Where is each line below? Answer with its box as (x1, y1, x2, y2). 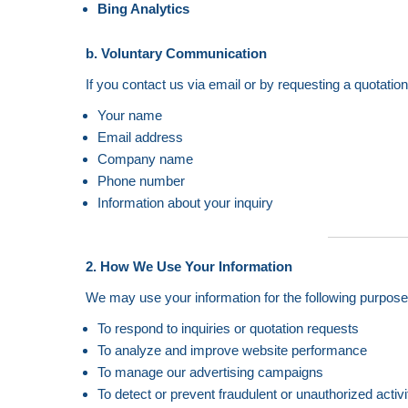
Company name (97, 151, 193, 167)
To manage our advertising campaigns (97, 364, 323, 380)
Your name (97, 107, 162, 123)
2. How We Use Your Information (86, 259, 293, 274)
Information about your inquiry (97, 195, 273, 210)
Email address (97, 129, 183, 145)
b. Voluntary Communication (86, 46, 268, 61)
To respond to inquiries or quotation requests (97, 321, 359, 336)
